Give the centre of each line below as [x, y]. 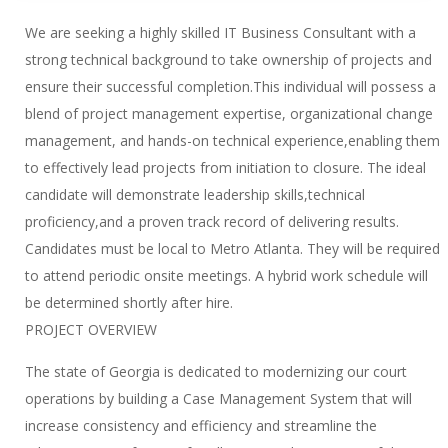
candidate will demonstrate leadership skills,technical [195, 194]
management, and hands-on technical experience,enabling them [232, 140]
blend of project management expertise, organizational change [229, 113]
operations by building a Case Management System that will [218, 398]
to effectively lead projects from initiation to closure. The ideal [225, 167]
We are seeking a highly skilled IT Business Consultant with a [220, 32]
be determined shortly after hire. [129, 302]
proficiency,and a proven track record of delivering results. [212, 221]
